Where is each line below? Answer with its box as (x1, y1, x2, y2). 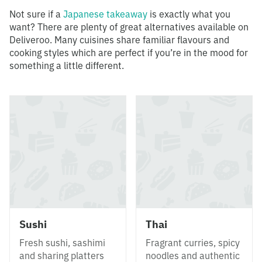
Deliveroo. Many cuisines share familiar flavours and (9, 34, 229, 46)
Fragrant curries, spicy (146, 237, 240, 249)
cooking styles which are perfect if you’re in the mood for (9, 47, 248, 58)
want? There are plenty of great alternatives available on (9, 21, 249, 33)
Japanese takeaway (63, 8, 147, 20)
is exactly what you (147, 8, 230, 20)
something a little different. (9, 60, 124, 71)
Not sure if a (9, 8, 63, 20)
